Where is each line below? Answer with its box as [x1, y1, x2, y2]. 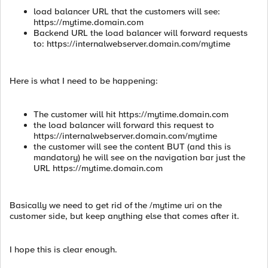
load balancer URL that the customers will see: [33, 6, 220, 17]
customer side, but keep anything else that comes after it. [10, 211, 239, 221]
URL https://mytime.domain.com [33, 163, 163, 173]
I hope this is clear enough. [10, 244, 117, 255]
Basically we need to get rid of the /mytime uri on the [10, 200, 222, 211]
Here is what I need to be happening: [10, 75, 158, 86]
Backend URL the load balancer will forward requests [33, 28, 248, 38]
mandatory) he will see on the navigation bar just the [33, 152, 245, 163]
